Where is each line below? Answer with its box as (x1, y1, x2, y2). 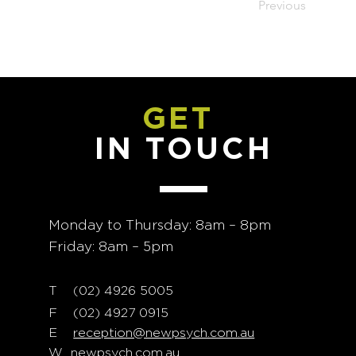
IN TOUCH (95, 130, 273, 166)
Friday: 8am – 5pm (48, 238, 174, 254)
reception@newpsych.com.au (73, 325, 255, 340)
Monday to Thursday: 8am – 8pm (48, 217, 272, 233)
